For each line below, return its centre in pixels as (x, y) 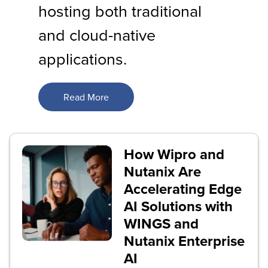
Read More (86, 97)
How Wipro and (174, 154)
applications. (83, 58)
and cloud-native (97, 34)
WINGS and (161, 223)
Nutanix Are (162, 171)
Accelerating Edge (182, 188)
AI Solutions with (178, 206)
